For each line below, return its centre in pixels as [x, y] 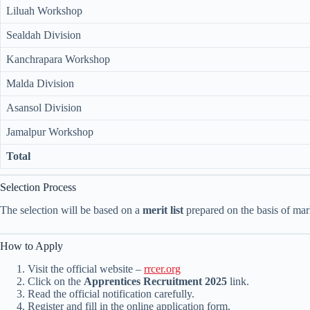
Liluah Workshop [44, 11]
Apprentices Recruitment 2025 [155, 281]
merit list [163, 210]
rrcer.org [162, 268]
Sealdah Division [44, 35]
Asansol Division [44, 108]
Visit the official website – [86, 268]
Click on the [56, 281]
